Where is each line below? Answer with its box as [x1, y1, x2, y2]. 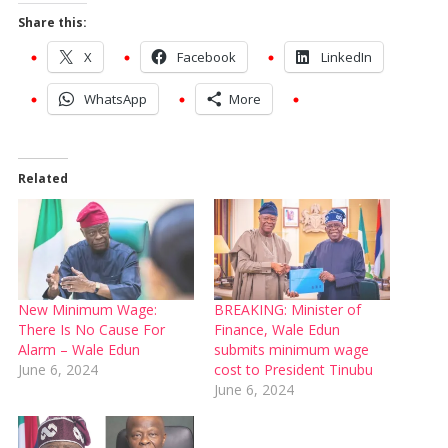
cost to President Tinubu [214, 360, 373, 380]
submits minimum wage [214, 340, 369, 360]
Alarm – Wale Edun [17, 340, 140, 360]
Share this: [17, 14, 87, 32]
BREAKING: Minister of [214, 300, 361, 320]
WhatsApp [83, 90, 147, 109]
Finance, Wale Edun [214, 320, 340, 340]
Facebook [176, 48, 236, 67]
